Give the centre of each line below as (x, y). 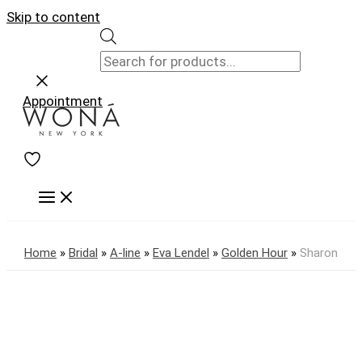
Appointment (63, 101)
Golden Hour (255, 253)
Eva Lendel (181, 253)
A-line (125, 253)
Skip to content (53, 17)
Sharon (319, 253)
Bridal (83, 253)
